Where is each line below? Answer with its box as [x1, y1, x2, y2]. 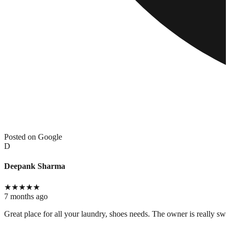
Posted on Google [4, 132, 62, 142]
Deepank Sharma [4, 162, 65, 171]
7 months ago [4, 191, 48, 201]
